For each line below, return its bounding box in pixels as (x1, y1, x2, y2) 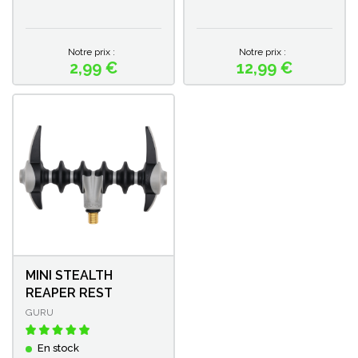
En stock (38, 341, 79, 354)
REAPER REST (26, 284, 113, 300)
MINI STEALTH (26, 267, 113, 283)
